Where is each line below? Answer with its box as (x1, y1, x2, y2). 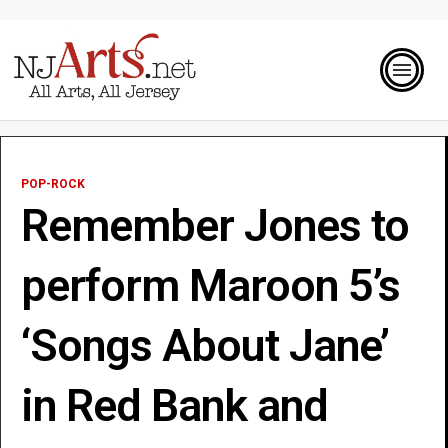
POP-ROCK (21, 176, 85, 191)
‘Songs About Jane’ (21, 318, 389, 372)
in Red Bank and (21, 378, 328, 432)
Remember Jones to (21, 198, 409, 252)
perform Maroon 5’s (21, 258, 400, 312)
